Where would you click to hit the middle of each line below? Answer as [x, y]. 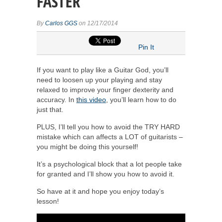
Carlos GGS [61, 23]
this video [91, 100]
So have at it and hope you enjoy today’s [100, 191]
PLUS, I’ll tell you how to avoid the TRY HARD [108, 127]
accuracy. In [56, 100]
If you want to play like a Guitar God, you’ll [103, 70]
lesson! [48, 201]
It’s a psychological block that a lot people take [109, 164]
